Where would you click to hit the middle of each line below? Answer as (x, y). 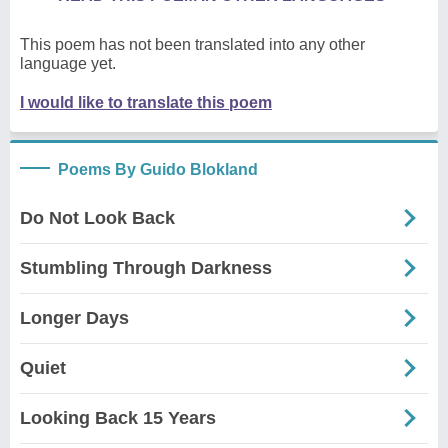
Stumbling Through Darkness (146, 267)
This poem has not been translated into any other (192, 44)
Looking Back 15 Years (118, 417)
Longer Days (74, 317)
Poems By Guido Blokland (158, 169)
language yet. (68, 63)
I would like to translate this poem (146, 102)
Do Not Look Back (97, 217)
